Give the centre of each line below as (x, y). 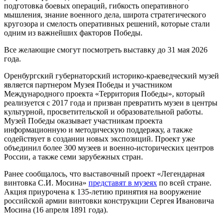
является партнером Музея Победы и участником (88, 84)
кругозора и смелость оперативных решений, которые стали (107, 23)
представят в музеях (123, 182)
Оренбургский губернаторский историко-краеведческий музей (111, 75)
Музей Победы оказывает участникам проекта (83, 120)
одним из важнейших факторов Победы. (73, 32)
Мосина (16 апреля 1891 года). (56, 209)
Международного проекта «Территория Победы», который (104, 93)
